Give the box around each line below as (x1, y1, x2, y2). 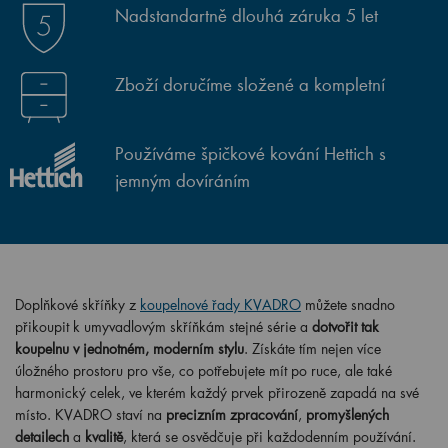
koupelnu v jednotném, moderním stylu (15, 339, 244, 358)
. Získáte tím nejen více (244, 339, 381, 358)
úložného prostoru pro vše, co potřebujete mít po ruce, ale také (15, 361, 392, 380)
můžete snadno (305, 295, 395, 314)
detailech (15, 427, 69, 446)
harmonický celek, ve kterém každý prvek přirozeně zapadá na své (15, 383, 419, 402)
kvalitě (85, 427, 123, 446)
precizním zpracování (166, 405, 298, 424)
